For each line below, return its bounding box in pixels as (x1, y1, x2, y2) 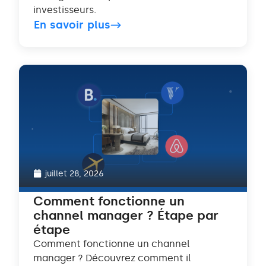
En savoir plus (34, 18, 111, 32)
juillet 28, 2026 (45, 168, 104, 179)
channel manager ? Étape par (33, 208, 218, 223)
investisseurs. (33, 4, 96, 16)
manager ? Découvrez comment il (33, 252, 191, 264)
